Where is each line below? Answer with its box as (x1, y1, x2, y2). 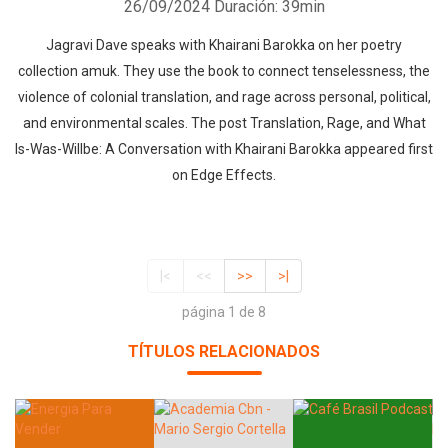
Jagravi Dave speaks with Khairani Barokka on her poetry (46, 37, 402, 53)
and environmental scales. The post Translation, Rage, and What (22, 115, 426, 131)
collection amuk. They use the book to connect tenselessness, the (18, 63, 430, 79)
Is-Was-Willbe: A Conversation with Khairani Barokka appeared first (15, 141, 433, 157)
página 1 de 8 (182, 304, 266, 321)
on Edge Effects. (172, 167, 276, 183)
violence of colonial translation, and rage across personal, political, (17, 89, 431, 105)
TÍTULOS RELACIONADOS (128, 342, 320, 362)
